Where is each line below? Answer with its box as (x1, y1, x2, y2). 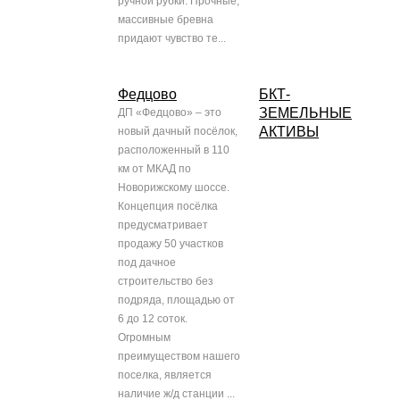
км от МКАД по (118, 162, 191, 176)
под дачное (118, 256, 176, 270)
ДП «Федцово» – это (118, 106, 221, 120)
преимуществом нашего (118, 350, 240, 363)
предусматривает (118, 219, 208, 232)
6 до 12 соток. (118, 312, 187, 326)
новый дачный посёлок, (118, 125, 237, 138)
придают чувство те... (118, 32, 226, 46)
